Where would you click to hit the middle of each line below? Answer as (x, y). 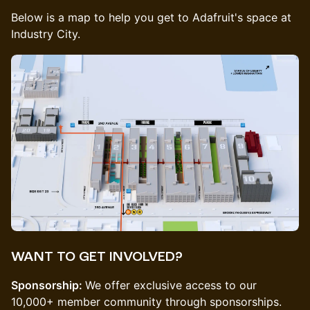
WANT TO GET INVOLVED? (97, 257)
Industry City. (46, 34)
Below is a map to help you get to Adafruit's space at (151, 17)
